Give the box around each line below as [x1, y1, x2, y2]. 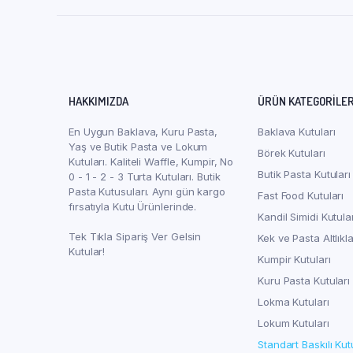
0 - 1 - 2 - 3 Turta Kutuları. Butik [69, 170, 221, 183]
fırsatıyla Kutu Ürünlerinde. [69, 200, 197, 213]
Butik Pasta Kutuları [258, 168, 351, 180]
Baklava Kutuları [258, 125, 336, 138]
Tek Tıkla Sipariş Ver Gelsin [69, 230, 202, 243]
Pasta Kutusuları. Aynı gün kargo [69, 185, 225, 198]
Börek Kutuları [258, 147, 325, 159]
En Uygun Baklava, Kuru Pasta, [69, 125, 218, 138]
